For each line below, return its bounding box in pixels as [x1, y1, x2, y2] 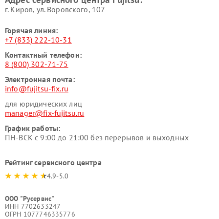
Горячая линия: [5, 25, 58, 35]
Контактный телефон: [5, 50, 82, 60]
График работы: [5, 123, 61, 133]
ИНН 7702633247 [5, 202, 61, 211]
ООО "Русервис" [5, 194, 55, 203]
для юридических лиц [5, 99, 82, 109]
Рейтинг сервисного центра [5, 157, 102, 167]
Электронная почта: [5, 74, 75, 84]
